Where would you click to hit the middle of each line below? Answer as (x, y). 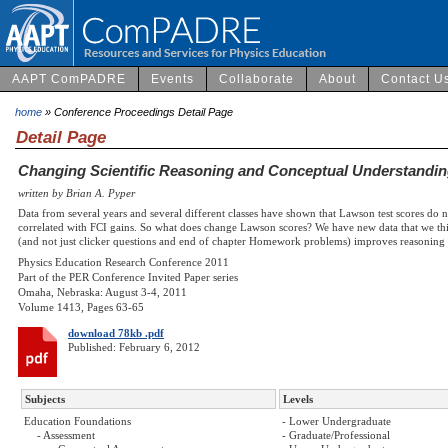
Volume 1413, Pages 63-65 (81, 307)
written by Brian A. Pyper (76, 192)
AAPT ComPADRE (69, 78)
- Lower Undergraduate (336, 421)
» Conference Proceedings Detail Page (137, 111)
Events (172, 78)
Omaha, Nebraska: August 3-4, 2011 (102, 292)
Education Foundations (77, 421)
